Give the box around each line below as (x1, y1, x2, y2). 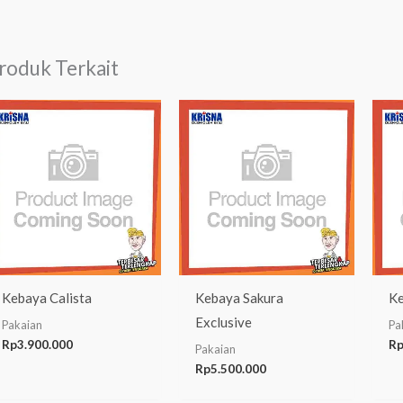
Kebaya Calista (2, 290, 92, 307)
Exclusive (194, 314, 252, 331)
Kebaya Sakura (194, 290, 283, 307)
